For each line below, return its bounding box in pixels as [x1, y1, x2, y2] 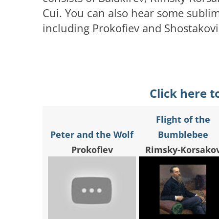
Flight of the [155, 113, 210, 126]
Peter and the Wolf [50, 129, 133, 141]
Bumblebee [157, 129, 208, 141]
